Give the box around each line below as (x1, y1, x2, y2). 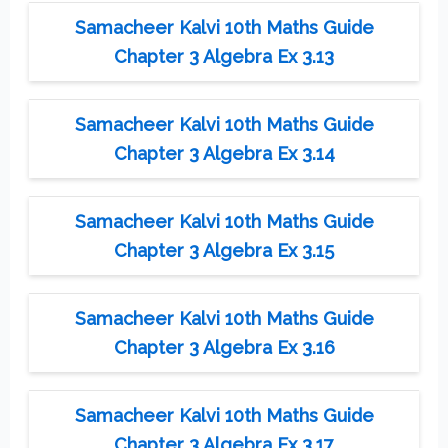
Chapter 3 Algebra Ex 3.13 (114, 46, 334, 68)
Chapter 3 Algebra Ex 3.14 (113, 143, 335, 165)
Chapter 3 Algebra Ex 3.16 (113, 337, 335, 359)
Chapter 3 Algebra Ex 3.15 (114, 240, 334, 262)
